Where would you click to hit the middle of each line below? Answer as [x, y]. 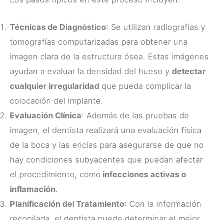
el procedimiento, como [55, 175]
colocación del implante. [56, 101]
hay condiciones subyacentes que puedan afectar [106, 160]
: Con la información [163, 204]
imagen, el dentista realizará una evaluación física [106, 130]
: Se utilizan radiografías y [156, 27]
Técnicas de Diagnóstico [58, 27]
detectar [189, 71]
